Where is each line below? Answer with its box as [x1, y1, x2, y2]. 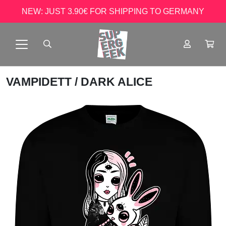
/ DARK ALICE [75, 75, 152, 88]
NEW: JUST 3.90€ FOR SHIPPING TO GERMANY [22, 7, 204, 16]
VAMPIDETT [6, 75, 75, 88]
